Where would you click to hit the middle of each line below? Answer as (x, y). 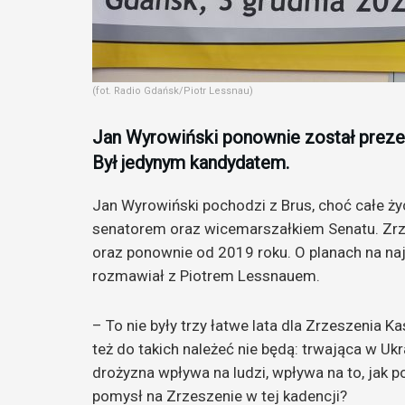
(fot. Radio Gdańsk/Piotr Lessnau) (173, 90)
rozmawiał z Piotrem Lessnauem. (206, 275)
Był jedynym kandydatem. (191, 162)
